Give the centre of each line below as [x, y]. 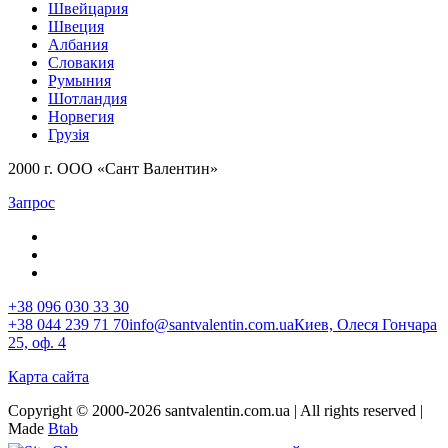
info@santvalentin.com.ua [211, 324]
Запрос [31, 202]
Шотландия [87, 98]
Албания [78, 44]
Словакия [81, 62]
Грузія [68, 134]
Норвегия [81, 116]
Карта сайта [48, 376]
